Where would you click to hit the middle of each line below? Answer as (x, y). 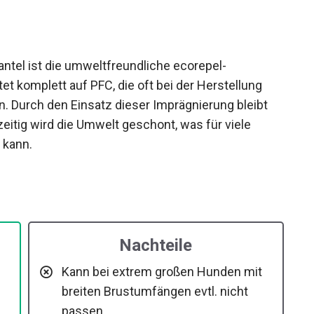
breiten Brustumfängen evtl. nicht (155, 292)
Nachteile (156, 246)
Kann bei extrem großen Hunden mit (162, 272)
